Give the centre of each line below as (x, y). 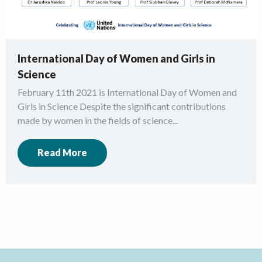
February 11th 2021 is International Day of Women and (127, 92)
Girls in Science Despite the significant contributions (122, 106)
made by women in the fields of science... (98, 120)
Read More (62, 153)
